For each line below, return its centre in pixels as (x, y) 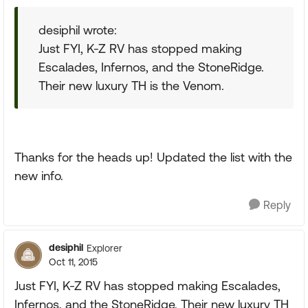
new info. (39, 176)
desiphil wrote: (78, 30)
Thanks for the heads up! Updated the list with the (153, 157)
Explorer (104, 248)
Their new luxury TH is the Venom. (131, 86)
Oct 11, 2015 (73, 262)
